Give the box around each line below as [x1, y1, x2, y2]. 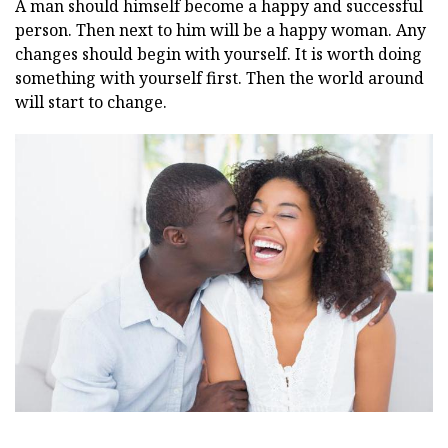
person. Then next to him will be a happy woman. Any [15, 18, 426, 41]
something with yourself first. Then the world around [15, 66, 424, 89]
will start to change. [15, 90, 167, 113]
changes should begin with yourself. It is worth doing [15, 42, 422, 65]
